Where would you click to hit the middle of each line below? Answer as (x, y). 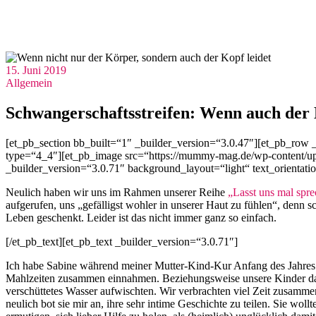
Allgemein (29, 83)
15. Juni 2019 (36, 71)
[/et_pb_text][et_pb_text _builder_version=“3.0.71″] (122, 242)
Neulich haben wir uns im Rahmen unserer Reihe (117, 193)
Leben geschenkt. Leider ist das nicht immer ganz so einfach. (141, 218)
